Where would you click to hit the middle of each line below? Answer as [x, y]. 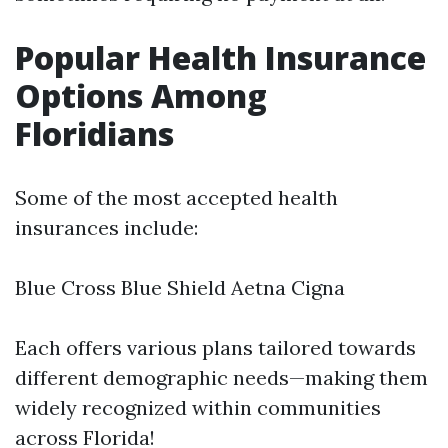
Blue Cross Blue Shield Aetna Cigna [180, 287]
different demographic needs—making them [221, 377]
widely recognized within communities [198, 407]
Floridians [94, 133]
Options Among [141, 95]
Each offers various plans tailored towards [215, 347]
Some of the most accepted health [176, 197]
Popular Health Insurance [220, 57]
